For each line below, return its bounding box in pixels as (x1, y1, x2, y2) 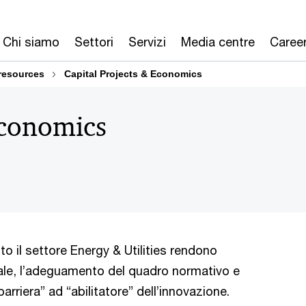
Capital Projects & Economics (64, 68, 202, 79)
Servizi (128, 34, 166, 49)
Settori (74, 34, 113, 49)
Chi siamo (3, 34, 59, 49)
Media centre (181, 34, 255, 49)
